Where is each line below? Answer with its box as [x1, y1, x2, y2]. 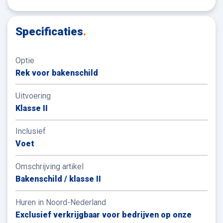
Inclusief [15, 126, 46, 136]
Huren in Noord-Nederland [15, 197, 106, 207]
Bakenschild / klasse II [15, 174, 101, 184]
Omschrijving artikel [15, 162, 84, 172]
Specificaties [15, 25, 83, 38]
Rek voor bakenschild [15, 68, 98, 78]
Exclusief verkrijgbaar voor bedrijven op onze [15, 210, 192, 220]
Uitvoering [15, 91, 51, 101]
